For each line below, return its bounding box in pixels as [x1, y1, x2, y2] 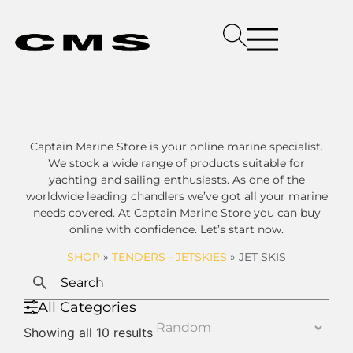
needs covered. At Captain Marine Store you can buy [32, 206, 321, 220]
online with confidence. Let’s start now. [69, 222, 284, 236]
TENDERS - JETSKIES [112, 250, 227, 265]
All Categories [38, 299, 136, 317]
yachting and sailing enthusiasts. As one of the [48, 173, 305, 187]
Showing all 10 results [24, 325, 153, 341]
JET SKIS [239, 250, 286, 265]
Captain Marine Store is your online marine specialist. [30, 139, 323, 154]
